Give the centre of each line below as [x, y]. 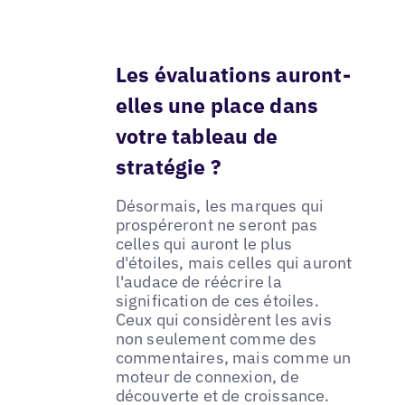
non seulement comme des [216, 339]
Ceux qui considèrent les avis [223, 320]
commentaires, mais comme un [233, 358]
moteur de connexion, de [207, 377]
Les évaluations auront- [233, 74]
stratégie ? [169, 166]
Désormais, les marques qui [220, 206]
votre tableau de [197, 135]
